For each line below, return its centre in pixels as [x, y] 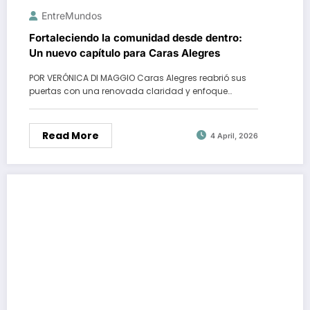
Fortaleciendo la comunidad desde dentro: [136, 37]
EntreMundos [72, 15]
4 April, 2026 [234, 136]
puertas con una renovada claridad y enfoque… [130, 91]
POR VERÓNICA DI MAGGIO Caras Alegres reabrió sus [138, 77]
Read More [71, 135]
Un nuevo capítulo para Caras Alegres [125, 53]
